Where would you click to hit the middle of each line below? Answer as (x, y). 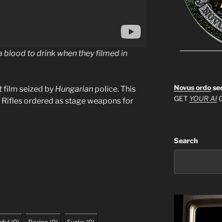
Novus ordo (192, 88)
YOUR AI (203, 99)
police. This (114, 89)
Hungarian (74, 89)
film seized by (28, 89)
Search (186, 141)
